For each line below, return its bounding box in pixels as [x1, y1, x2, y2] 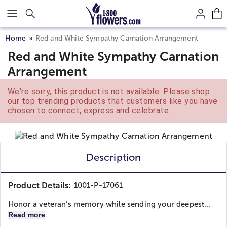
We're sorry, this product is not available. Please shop [8, 87, 210, 96]
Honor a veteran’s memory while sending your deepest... [8, 200, 211, 208]
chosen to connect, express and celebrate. [8, 106, 171, 116]
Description [86, 152, 141, 163]
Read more [8, 211, 45, 219]
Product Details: [8, 181, 71, 190]
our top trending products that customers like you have [8, 96, 218, 106]
